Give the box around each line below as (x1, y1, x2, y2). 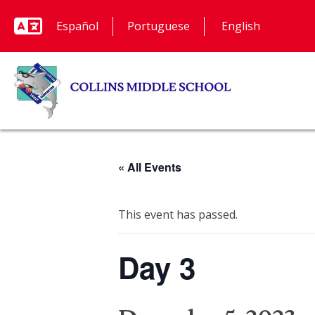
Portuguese (127, 18, 190, 34)
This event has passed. (118, 206, 238, 222)
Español (56, 18, 98, 34)
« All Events (118, 158, 181, 175)
